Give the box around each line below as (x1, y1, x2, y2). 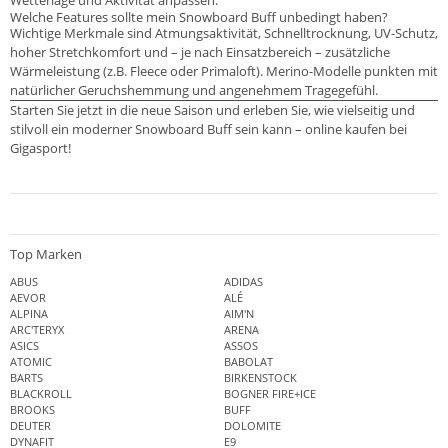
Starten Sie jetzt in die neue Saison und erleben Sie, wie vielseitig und (10, 101, 415, 120)
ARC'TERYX (10, 321, 64, 337)
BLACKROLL (10, 385, 72, 401)
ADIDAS (224, 273, 263, 289)
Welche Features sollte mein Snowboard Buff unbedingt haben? (10, 8, 388, 27)
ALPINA (10, 305, 48, 321)
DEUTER (10, 417, 51, 433)
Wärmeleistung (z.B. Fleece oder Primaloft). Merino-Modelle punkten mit (10, 62, 438, 81)
